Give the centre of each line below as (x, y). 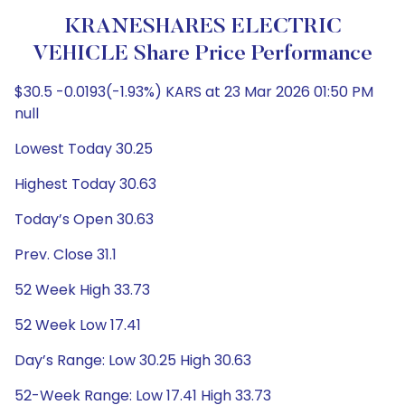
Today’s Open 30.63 (84, 219)
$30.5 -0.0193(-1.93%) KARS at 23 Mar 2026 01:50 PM (194, 92)
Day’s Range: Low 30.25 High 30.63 (133, 360)
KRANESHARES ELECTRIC (202, 27)
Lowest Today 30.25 (84, 149)
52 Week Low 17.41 (78, 325)
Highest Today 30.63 (85, 184)
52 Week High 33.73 (82, 290)
